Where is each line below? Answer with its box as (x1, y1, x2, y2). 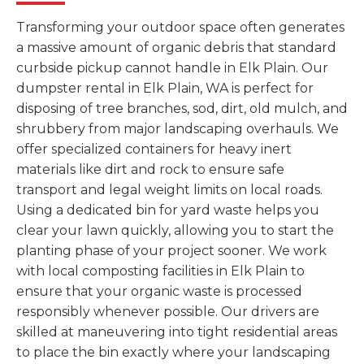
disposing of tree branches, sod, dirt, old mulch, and (16, 101, 348, 117)
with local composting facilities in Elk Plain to (16, 263, 305, 279)
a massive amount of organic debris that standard (16, 40, 336, 56)
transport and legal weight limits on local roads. (16, 182, 323, 198)
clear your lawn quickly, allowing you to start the (16, 223, 334, 239)
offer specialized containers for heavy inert (16, 141, 292, 158)
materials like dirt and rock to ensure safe (16, 162, 284, 178)
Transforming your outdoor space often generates (16, 19, 344, 36)
